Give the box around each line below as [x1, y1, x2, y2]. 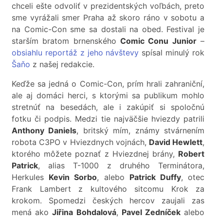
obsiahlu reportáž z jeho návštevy [12, 48, 139, 58]
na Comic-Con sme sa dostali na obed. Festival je [12, 24, 204, 35]
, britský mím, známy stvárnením [76, 126, 205, 136]
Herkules [12, 172, 49, 182]
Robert [178, 149, 204, 159]
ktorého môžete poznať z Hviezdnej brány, [12, 149, 178, 159]
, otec [181, 172, 205, 182]
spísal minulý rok [139, 48, 205, 58]
